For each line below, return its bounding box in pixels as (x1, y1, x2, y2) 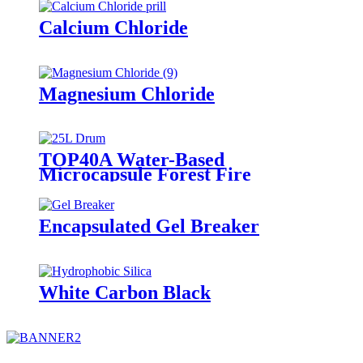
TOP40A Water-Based (39, 149, 224, 171)
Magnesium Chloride (39, 83, 215, 105)
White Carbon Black (39, 282, 211, 304)
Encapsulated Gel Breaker (39, 216, 259, 237)
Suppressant (39, 178, 140, 200)
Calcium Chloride (39, 16, 188, 38)
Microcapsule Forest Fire (39, 164, 251, 186)
